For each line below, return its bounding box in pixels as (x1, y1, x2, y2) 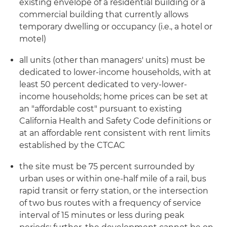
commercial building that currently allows (19, 10, 188, 19)
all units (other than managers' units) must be (19, 55, 205, 65)
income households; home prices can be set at (19, 92, 208, 101)
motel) (19, 34, 46, 44)
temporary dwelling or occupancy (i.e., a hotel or (19, 22, 212, 31)
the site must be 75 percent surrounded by (19, 162, 195, 171)
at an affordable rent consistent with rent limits (19, 128, 210, 138)
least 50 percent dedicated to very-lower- (19, 80, 187, 89)
